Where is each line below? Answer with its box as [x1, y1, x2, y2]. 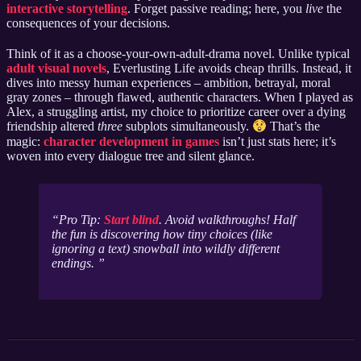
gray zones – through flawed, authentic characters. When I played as [6, 90, 353, 105]
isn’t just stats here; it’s [219, 134, 336, 148]
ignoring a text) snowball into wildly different [52, 242, 280, 256]
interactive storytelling [6, 2, 127, 16]
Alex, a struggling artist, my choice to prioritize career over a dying [6, 105, 346, 119]
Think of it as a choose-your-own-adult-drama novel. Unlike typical [6, 47, 350, 61]
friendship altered [6, 119, 98, 134]
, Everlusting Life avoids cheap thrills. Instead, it [106, 61, 351, 76]
